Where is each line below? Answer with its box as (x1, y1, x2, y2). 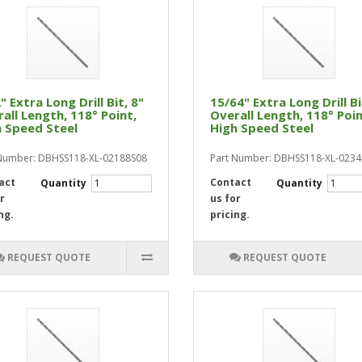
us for (209, 192, 241, 205)
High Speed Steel (209, 120, 314, 136)
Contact (209, 175, 251, 189)
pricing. (209, 208, 250, 221)
